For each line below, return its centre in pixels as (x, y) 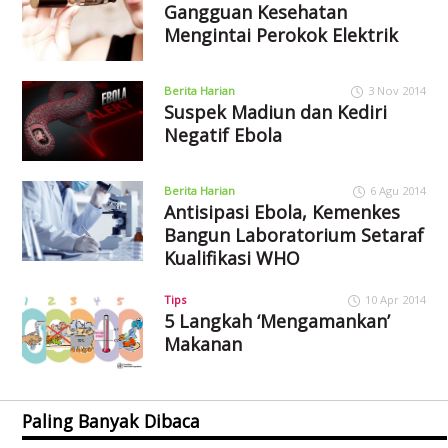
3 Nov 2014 (396, 91)
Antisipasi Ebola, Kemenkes (281, 211)
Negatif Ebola (222, 135)
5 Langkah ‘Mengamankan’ (276, 320)
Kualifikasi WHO (231, 257)
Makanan (202, 343)
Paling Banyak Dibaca (111, 420)
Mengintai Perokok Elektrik (280, 35)
